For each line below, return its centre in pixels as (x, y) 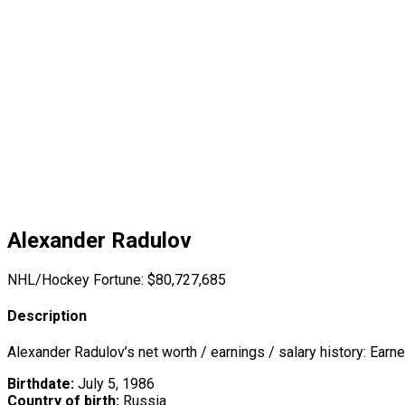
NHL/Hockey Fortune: (75, 279)
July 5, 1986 (114, 384)
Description (47, 316)
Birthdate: (41, 384)
